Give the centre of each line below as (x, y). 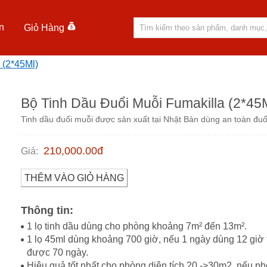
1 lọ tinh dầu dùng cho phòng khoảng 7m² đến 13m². (137, 226)
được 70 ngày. (58, 253)
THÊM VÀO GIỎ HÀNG (74, 178)
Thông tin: (47, 210)
